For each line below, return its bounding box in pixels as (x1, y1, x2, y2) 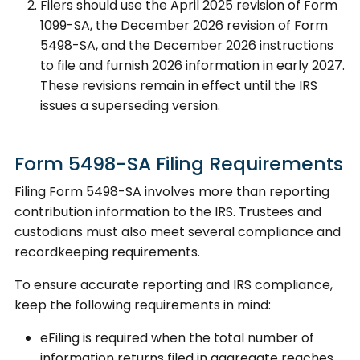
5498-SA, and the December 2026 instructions (40, 35, 333, 55)
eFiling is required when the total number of (40, 328, 314, 347)
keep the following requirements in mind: (14, 295, 271, 314)
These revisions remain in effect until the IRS (40, 76, 317, 95)
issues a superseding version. (40, 96, 220, 115)
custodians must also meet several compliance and (14, 222, 341, 241)
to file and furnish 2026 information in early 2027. (40, 55, 345, 75)
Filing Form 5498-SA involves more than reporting (14, 182, 329, 201)
